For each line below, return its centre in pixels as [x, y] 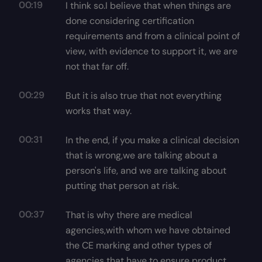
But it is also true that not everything [144, 96]
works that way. [99, 111]
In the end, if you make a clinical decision [152, 140]
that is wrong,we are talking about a [142, 155]
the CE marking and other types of [139, 245]
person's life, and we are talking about [146, 170]
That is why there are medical [129, 215]
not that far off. [97, 66]
